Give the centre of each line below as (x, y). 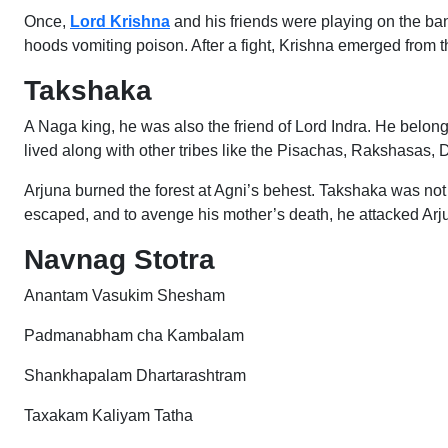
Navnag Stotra (123, 259)
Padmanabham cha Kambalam (134, 335)
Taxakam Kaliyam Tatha (108, 415)
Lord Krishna (120, 21)
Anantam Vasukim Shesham (124, 295)
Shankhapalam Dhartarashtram (135, 375)
